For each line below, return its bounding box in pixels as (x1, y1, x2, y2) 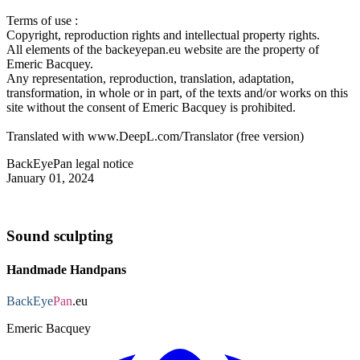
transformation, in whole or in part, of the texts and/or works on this (6, 85, 348, 100)
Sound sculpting (6, 227, 113, 245)
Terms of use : (6, 13, 78, 27)
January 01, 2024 (6, 170, 94, 185)
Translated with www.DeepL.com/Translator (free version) (6, 129, 304, 143)
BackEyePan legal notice (6, 156, 133, 170)
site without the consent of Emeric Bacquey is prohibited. (6, 100, 296, 114)
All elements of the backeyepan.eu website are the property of (6, 42, 319, 56)
